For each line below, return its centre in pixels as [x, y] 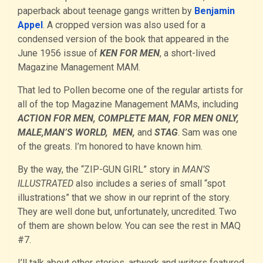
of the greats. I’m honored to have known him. [110, 146]
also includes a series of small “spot [149, 183]
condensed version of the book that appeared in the [123, 39]
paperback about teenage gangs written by [106, 11]
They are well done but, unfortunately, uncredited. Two [127, 211]
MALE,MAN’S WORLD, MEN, [76, 132]
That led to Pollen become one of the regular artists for [130, 90]
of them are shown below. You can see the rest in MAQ [129, 225]
